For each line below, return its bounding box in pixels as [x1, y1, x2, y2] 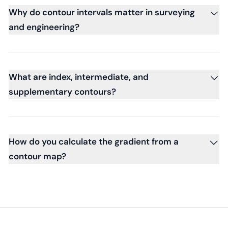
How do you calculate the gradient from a [9, 135, 179, 147]
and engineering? [9, 21, 79, 33]
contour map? [9, 150, 66, 162]
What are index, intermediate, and [9, 71, 149, 82]
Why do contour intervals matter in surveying [9, 6, 195, 18]
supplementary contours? [9, 85, 116, 97]
